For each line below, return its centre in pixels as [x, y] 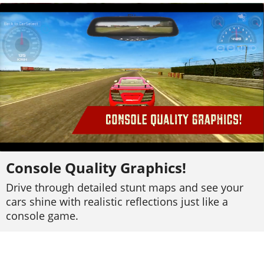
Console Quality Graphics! [96, 168]
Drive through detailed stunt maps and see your [125, 188]
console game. [42, 216]
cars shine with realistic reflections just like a [117, 202]
